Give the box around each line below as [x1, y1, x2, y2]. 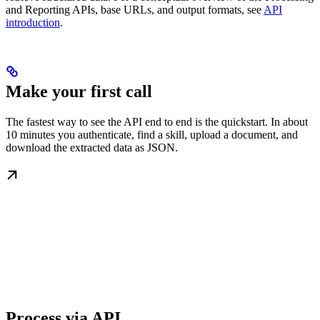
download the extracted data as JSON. [6, 141, 178, 154]
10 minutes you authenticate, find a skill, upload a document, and [6, 129, 298, 141]
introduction [6, 16, 60, 29]
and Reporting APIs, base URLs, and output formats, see [6, 4, 264, 16]
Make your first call [6, 82, 152, 101]
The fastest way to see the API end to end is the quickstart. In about [6, 116, 308, 129]
